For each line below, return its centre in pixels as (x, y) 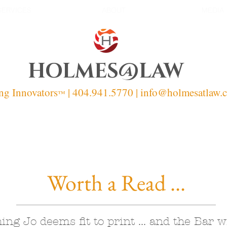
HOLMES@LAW (105, 71)
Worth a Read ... (116, 183)
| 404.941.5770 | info (113, 92)
